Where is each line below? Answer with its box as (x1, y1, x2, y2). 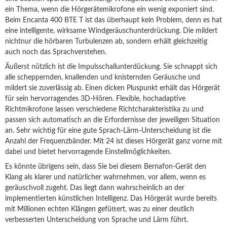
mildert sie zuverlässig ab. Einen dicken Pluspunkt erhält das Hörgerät (5, 85, 220, 92)
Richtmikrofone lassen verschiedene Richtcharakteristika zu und (5, 106, 204, 113)
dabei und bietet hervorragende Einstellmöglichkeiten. (5, 148, 171, 156)
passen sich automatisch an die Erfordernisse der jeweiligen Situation (5, 117, 220, 124)
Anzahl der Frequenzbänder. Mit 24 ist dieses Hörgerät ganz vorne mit (5, 138, 222, 145)
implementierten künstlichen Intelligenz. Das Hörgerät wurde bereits (5, 195, 217, 202)
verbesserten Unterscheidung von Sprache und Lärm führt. (5, 216, 190, 223)
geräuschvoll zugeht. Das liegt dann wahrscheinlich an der (5, 184, 184, 192)
